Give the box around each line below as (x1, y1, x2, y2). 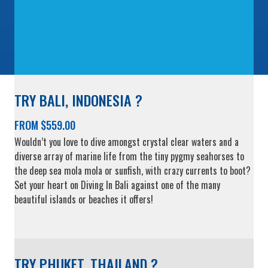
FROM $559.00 (14, 117, 75, 133)
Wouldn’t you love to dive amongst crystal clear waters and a (14, 135, 239, 150)
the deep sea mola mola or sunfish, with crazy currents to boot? (14, 163, 251, 178)
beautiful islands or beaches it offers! (14, 192, 153, 207)
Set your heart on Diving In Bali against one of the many (14, 178, 220, 193)
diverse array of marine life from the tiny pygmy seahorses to (14, 149, 244, 164)
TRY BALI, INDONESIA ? (14, 89, 142, 111)
